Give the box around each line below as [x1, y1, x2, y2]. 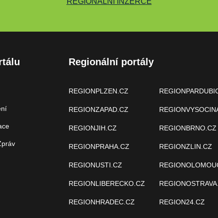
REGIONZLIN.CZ [159, 143, 212, 150]
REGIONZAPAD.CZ [69, 106, 128, 113]
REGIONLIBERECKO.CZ [69, 180, 145, 187]
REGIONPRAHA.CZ [69, 143, 129, 150]
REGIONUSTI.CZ [69, 161, 122, 169]
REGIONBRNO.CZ [159, 124, 217, 132]
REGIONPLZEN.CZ [69, 87, 128, 95]
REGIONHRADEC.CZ [69, 198, 135, 206]
